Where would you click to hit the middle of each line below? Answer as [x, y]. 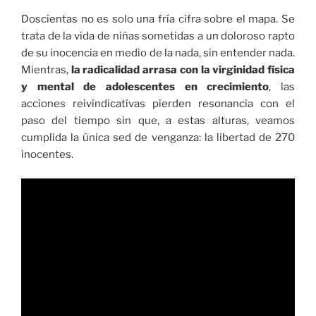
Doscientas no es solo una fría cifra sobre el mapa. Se [158, 19]
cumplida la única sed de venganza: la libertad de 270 [158, 137]
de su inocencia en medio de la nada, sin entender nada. [158, 53]
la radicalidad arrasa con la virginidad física [183, 69]
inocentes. [47, 154]
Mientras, [46, 69]
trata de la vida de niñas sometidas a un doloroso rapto [158, 36]
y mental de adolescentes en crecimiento [145, 86]
